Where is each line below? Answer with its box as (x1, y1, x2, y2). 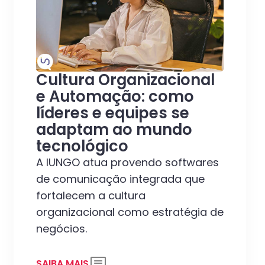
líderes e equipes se (35, 102, 189, 124)
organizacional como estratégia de (35, 205, 224, 220)
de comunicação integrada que (35, 172, 205, 187)
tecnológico (35, 135, 128, 157)
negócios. (35, 221, 87, 237)
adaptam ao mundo (35, 119, 192, 141)
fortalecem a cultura (35, 188, 146, 203)
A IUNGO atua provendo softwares (35, 155, 219, 170)
